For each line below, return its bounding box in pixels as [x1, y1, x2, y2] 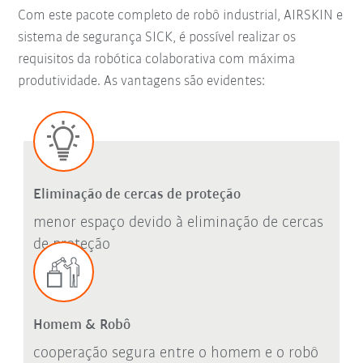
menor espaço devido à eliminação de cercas [32, 214, 323, 231]
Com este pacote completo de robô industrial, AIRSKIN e [18, 8, 344, 24]
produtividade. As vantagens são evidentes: [18, 74, 266, 90]
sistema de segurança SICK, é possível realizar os [18, 30, 297, 46]
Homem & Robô [32, 318, 130, 334]
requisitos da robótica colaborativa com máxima [18, 52, 296, 68]
